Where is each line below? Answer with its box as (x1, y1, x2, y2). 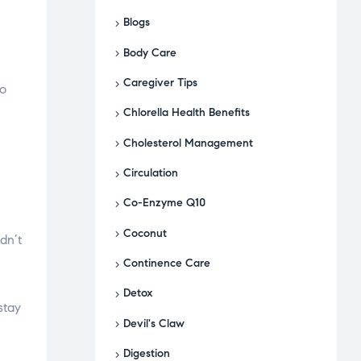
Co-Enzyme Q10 (123, 196, 205, 210)
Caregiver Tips (123, 76, 197, 90)
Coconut (123, 226, 167, 240)
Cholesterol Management (123, 135, 253, 150)
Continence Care (123, 256, 210, 271)
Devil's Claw (123, 316, 185, 330)
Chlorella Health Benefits (123, 106, 250, 120)
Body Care (123, 45, 176, 60)
